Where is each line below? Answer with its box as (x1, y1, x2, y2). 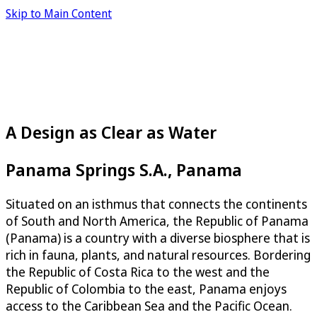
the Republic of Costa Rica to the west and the (6, 263, 270, 280)
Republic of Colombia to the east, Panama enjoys (6, 279, 287, 297)
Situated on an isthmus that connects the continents (6, 195, 307, 212)
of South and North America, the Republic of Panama (6, 212, 309, 229)
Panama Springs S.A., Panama (6, 157, 242, 181)
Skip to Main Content (6, 6, 112, 21)
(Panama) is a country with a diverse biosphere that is (6, 229, 310, 246)
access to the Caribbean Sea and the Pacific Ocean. (6, 296, 292, 314)
